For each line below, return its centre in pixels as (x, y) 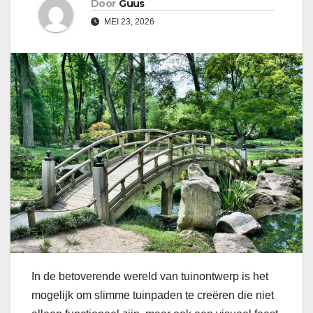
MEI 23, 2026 (128, 22)
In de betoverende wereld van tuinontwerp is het (150, 276)
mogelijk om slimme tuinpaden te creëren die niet (153, 295)
